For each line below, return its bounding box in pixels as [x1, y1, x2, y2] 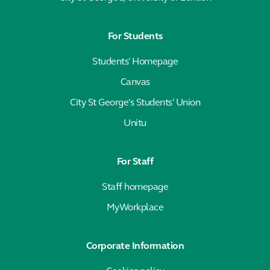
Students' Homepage [92, 57, 178, 67]
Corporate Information [86, 241, 184, 251]
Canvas [120, 77, 150, 87]
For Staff [116, 157, 154, 167]
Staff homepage [102, 182, 168, 192]
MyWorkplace [106, 202, 164, 213]
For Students [107, 31, 163, 42]
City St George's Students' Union [70, 98, 200, 108]
